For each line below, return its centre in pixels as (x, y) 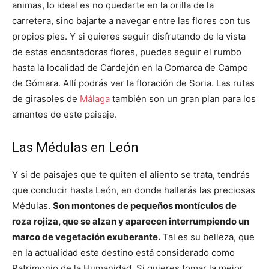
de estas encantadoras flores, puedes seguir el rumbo (127, 52)
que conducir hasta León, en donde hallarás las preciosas (134, 190)
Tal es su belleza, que (207, 237)
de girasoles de (46, 99)
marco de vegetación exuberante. (86, 237)
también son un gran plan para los (183, 99)
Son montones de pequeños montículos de (145, 206)
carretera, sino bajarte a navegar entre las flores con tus (131, 21)
